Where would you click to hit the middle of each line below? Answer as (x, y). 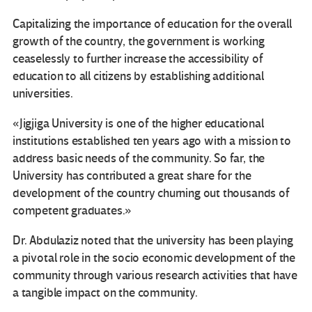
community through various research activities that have (155, 275)
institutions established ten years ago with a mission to (152, 141)
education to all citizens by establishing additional (138, 76)
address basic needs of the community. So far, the (139, 158)
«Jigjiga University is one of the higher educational (138, 123)
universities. (43, 93)
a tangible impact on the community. (105, 292)
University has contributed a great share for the (132, 175)
